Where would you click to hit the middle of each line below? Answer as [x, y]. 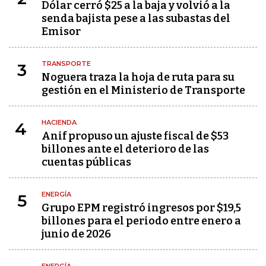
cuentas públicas [86, 162]
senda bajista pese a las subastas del [136, 18]
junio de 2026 [76, 234]
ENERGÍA [56, 194]
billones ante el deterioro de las [125, 149]
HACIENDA [59, 122]
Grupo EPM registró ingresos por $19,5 [141, 208]
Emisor [61, 31]
